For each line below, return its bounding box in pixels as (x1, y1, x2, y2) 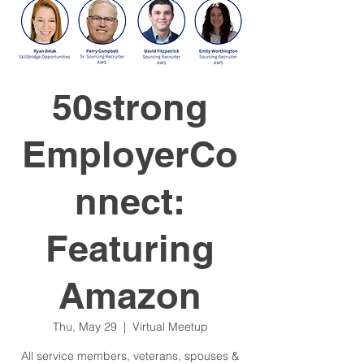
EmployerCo (22, 132, 238, 175)
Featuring (45, 227, 214, 270)
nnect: (75, 180, 185, 223)
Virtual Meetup (132, 319, 208, 334)
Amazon (58, 274, 201, 317)
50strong (52, 85, 208, 128)
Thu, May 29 (52, 319, 117, 334)
